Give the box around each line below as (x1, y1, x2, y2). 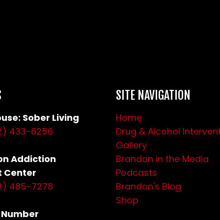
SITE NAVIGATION (116, 88, 191, 103)
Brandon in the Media (116, 153, 209, 165)
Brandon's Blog (116, 180, 181, 192)
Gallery (116, 139, 147, 151)
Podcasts (116, 166, 157, 179)
